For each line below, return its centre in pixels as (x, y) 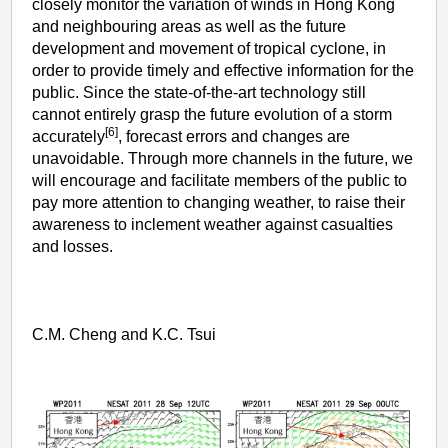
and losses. (73, 246)
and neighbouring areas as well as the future (189, 26)
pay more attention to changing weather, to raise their (219, 202)
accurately (69, 136)
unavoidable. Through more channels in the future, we (223, 158)
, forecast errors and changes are (234, 136)
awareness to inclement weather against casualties (213, 224)
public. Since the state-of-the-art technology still (199, 92)
